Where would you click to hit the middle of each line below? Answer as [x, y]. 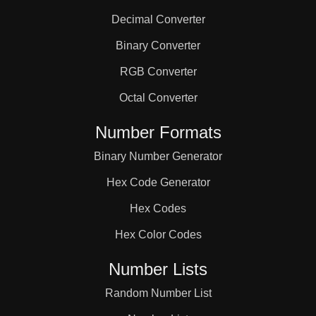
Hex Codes [158, 208]
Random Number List [158, 293]
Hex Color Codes [158, 235]
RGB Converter [158, 72]
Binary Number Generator [158, 156]
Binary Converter [158, 45]
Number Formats [158, 132]
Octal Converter [158, 98]
